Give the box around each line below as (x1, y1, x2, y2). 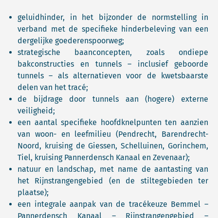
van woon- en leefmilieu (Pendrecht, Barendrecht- (18, 129, 208, 139)
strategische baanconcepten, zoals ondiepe (18, 48, 208, 57)
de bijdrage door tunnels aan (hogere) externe (18, 94, 208, 104)
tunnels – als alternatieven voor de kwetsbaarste (18, 71, 208, 80)
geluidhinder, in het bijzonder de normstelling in (18, 13, 208, 22)
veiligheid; (18, 106, 55, 115)
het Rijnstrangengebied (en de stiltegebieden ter (18, 176, 208, 185)
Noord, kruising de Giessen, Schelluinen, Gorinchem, (18, 141, 208, 150)
